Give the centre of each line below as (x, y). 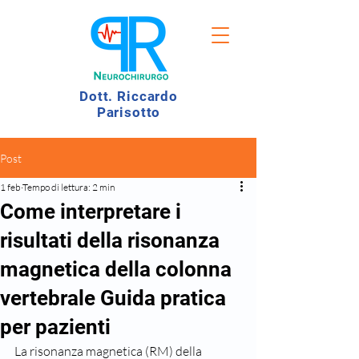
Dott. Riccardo (129, 96)
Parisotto (129, 112)
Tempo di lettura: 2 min (69, 187)
